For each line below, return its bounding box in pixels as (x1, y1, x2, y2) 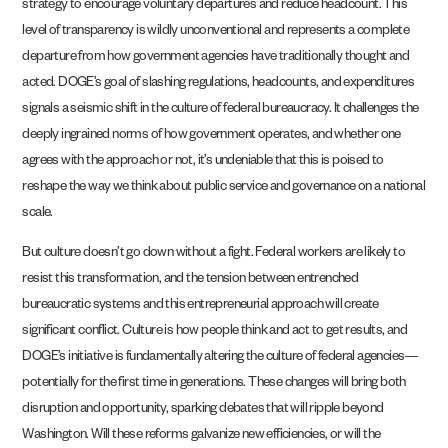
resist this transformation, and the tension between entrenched (22, 273, 359, 289)
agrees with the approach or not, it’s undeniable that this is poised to (22, 154, 384, 170)
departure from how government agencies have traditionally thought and (22, 50, 410, 66)
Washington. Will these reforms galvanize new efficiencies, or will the (22, 429, 381, 445)
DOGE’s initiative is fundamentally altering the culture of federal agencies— (22, 351, 419, 367)
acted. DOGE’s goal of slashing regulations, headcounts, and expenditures (22, 76, 415, 92)
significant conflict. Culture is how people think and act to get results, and (22, 325, 408, 341)
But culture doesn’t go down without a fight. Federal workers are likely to (22, 247, 406, 263)
